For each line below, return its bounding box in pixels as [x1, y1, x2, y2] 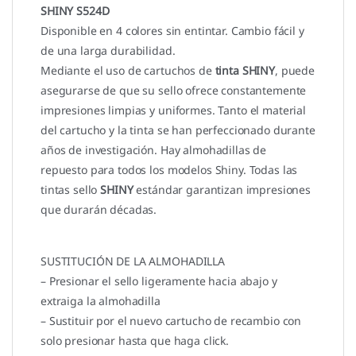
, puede [275, 63, 315, 79]
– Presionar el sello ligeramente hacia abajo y [41, 273, 277, 289]
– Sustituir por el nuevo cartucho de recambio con [41, 313, 302, 329]
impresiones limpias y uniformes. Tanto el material [41, 103, 306, 118]
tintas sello [41, 182, 101, 198]
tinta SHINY [215, 63, 275, 79]
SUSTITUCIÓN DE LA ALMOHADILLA [41, 253, 225, 269]
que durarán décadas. [41, 202, 157, 218]
